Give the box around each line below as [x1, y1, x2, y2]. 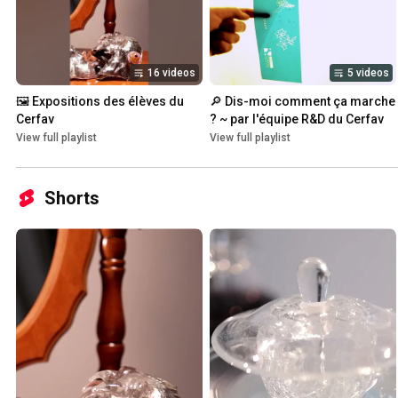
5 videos [347, 67, 389, 80]
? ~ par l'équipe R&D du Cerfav [210, 112, 384, 127]
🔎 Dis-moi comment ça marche [210, 94, 395, 109]
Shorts [44, 187, 99, 210]
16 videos [147, 67, 195, 80]
